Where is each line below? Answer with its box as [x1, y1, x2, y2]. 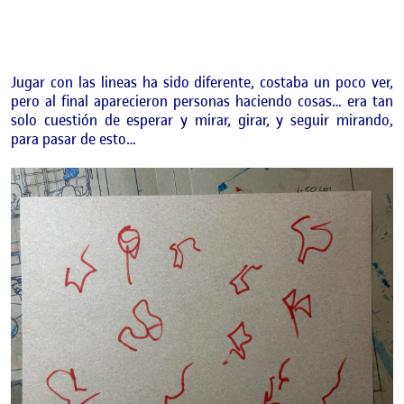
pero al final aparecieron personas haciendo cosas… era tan [11, 90, 393, 111]
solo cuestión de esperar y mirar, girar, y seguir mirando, [11, 109, 393, 130]
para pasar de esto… [11, 128, 136, 149]
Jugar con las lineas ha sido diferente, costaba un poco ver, [11, 71, 393, 92]
